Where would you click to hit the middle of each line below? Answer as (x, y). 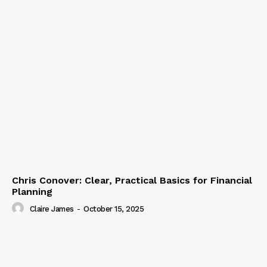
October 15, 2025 (114, 209)
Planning (32, 191)
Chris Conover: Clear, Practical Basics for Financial (132, 180)
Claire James (52, 209)
